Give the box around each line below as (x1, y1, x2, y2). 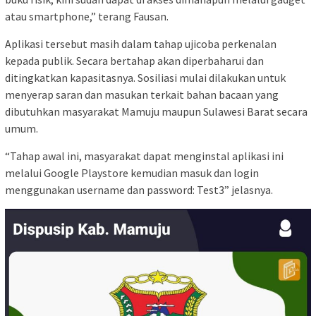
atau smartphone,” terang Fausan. (5, 8, 169, 23)
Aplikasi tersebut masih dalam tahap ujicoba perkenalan (5, 36, 276, 51)
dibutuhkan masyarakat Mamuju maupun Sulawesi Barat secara (5, 104, 308, 119)
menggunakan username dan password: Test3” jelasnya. (5, 182, 273, 197)
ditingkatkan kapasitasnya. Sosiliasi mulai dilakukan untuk (5, 70, 286, 85)
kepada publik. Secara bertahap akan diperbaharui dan (5, 53, 264, 68)
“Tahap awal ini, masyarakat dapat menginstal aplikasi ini (5, 148, 284, 163)
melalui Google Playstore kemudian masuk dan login (5, 165, 259, 180)
